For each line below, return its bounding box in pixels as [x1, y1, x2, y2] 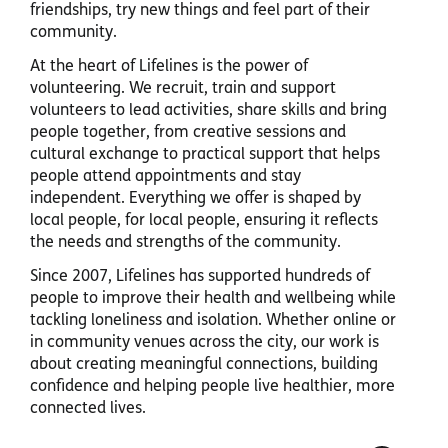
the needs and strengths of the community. [30, 235, 341, 251]
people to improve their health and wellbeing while [30, 291, 396, 307]
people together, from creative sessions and [30, 125, 346, 141]
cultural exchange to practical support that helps [30, 147, 380, 163]
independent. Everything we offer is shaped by [30, 191, 361, 207]
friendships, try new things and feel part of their [30, 3, 370, 19]
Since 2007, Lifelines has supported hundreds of [30, 269, 370, 285]
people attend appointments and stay [30, 169, 301, 185]
